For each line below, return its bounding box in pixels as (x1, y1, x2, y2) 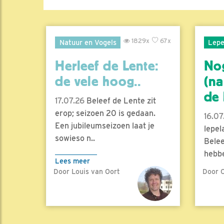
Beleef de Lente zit (84, 96, 156, 106)
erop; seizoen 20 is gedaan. (55, 108, 155, 118)
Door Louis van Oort (53, 167, 120, 176)
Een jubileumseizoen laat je (55, 121, 154, 131)
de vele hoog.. (55, 73, 141, 90)
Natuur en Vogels (59, 38, 116, 47)
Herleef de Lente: (55, 58, 158, 74)
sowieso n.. (55, 133, 95, 143)
